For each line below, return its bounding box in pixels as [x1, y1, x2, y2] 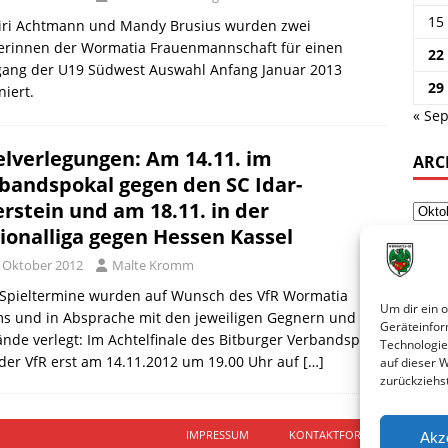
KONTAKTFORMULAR [289, 426, 399, 442]
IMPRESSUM [186, 426, 249, 442]
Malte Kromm [112, 255, 194, 274]
